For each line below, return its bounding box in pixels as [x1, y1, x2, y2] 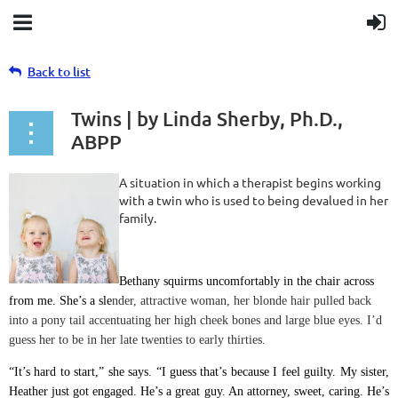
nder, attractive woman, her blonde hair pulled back [112, 294, 371, 307]
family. [119, 210, 156, 226]
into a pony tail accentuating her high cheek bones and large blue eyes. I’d [9, 314, 382, 327]
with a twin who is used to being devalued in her [119, 192, 388, 208]
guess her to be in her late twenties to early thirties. [9, 333, 266, 346]
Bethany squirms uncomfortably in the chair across [119, 275, 374, 288]
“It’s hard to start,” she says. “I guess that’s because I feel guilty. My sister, [9, 365, 389, 378]
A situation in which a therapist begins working [119, 174, 381, 190]
